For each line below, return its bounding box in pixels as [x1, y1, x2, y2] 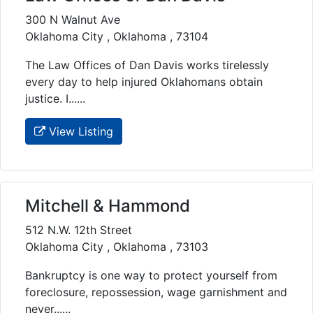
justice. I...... [25, 91, 85, 105]
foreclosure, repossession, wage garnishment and [25, 284, 287, 299]
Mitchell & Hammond [25, 195, 190, 216]
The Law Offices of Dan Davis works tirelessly [25, 57, 269, 72]
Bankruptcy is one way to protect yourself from [25, 268, 277, 282]
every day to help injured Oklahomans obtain [25, 74, 263, 89]
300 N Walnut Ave [25, 12, 120, 27]
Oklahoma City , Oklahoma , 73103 [25, 239, 208, 254]
